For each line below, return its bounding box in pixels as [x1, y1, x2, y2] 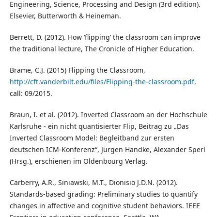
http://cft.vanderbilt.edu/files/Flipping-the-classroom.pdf [9, 77, 194, 87]
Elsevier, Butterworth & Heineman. [9, 11, 121, 21]
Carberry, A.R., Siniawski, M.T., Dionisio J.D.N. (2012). [9, 178, 178, 187]
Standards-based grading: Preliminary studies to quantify [9, 189, 198, 199]
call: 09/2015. [9, 89, 52, 98]
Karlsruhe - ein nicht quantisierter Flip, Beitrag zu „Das [9, 122, 189, 131]
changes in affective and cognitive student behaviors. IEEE [9, 201, 200, 211]
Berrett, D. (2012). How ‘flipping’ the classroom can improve [9, 32, 201, 42]
